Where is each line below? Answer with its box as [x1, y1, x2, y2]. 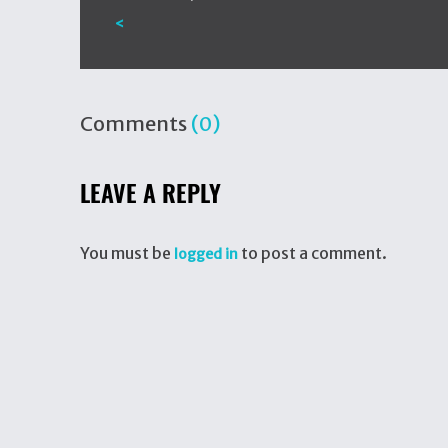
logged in [174, 245, 238, 263]
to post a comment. [238, 243, 387, 263]
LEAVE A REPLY [80, 177, 221, 209]
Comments [80, 111, 191, 136]
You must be [80, 243, 174, 263]
